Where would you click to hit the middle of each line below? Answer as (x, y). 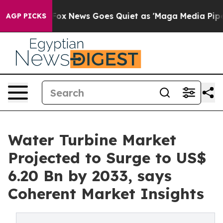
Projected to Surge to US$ (107, 158)
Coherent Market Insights (106, 194)
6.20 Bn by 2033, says (90, 176)
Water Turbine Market (92, 140)
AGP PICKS (26, 16)
